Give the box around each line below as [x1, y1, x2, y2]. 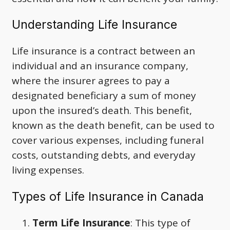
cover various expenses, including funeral [12, 133, 204, 147]
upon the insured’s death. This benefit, [12, 104, 192, 118]
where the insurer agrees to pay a [12, 74, 170, 88]
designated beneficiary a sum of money [12, 89, 196, 103]
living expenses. [12, 163, 84, 177]
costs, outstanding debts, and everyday [12, 148, 196, 162]
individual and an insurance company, [12, 59, 188, 73]
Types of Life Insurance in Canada [12, 189, 204, 204]
